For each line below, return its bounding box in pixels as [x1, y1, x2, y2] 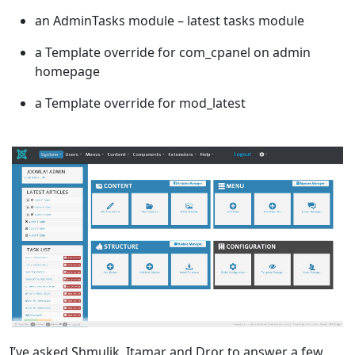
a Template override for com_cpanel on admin [35, 44, 311, 62]
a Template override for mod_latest [35, 94, 246, 113]
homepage [35, 63, 100, 81]
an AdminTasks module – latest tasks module [35, 12, 304, 30]
